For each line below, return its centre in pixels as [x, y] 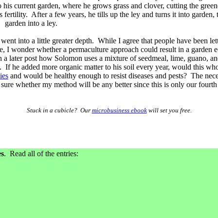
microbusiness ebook [119, 110]
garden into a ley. [31, 23]
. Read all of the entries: [41, 153]
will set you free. [169, 110]
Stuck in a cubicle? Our [59, 110]
